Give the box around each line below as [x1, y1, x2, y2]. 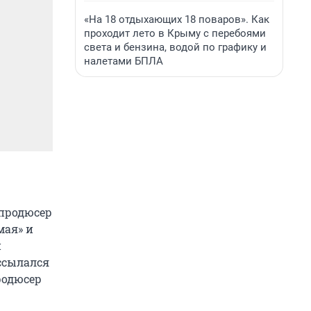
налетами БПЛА [84, 55, 163, 67]
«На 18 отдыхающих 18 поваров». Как [84, 13, 269, 26]
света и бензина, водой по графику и [84, 41, 267, 53]
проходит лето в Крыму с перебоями [84, 27, 266, 40]
